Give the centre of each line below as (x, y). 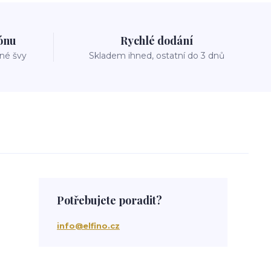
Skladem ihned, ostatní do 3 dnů (156, 56)
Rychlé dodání (156, 41)
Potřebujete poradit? (109, 200)
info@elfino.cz (88, 226)
